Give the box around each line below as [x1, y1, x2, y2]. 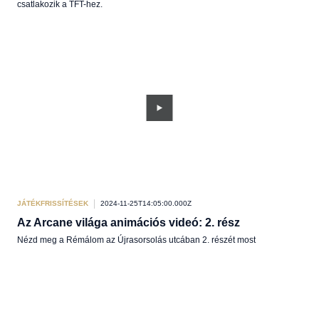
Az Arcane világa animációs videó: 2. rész [17, 216, 240, 229]
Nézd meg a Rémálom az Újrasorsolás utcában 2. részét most [17, 235, 256, 245]
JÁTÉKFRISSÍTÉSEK [17, 199, 88, 207]
